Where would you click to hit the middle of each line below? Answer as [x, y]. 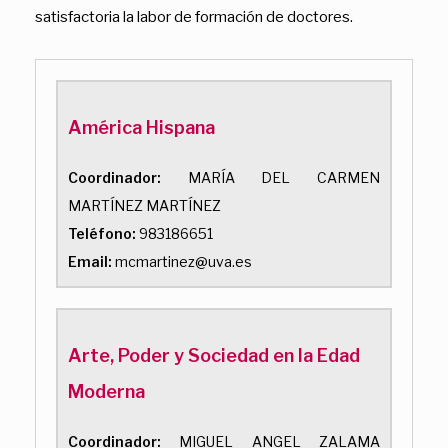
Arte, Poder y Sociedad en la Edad [214, 355]
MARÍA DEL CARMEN [270, 177]
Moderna [106, 391]
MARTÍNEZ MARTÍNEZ [144, 205]
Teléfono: [102, 233]
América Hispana [141, 127]
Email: [90, 261]
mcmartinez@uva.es [182, 261]
